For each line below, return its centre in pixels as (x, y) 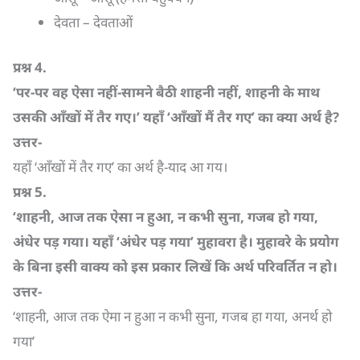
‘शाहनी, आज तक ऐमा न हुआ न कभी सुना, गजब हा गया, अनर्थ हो (172, 316)
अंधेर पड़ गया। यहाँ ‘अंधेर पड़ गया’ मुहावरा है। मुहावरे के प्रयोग (176, 241)
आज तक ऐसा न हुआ (114, 217)
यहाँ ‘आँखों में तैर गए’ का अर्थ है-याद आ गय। (120, 167)
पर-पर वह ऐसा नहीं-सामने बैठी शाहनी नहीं (127, 92)
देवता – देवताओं (93, 22)
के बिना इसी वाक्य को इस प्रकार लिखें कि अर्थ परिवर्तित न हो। (175, 266)
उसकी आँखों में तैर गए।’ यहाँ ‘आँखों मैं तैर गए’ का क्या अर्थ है (173, 117)
